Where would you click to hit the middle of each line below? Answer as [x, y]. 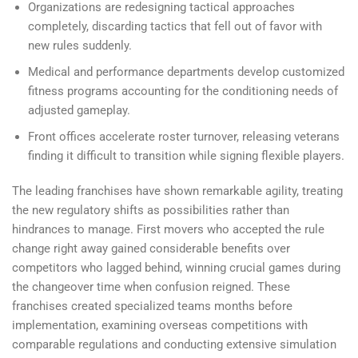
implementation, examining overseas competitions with [160, 325]
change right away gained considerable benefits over [151, 249]
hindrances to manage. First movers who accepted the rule [168, 229]
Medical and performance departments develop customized [186, 72]
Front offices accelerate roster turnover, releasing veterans [183, 137]
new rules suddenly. [80, 46]
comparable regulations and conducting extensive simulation [174, 344]
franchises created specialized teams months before [152, 306]
